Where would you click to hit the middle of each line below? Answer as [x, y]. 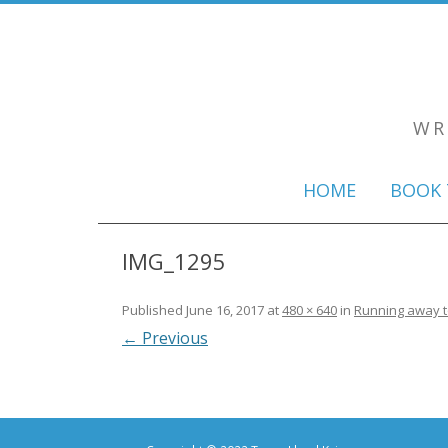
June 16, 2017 [225, 310]
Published [154, 310]
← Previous [165, 338]
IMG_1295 [174, 261]
